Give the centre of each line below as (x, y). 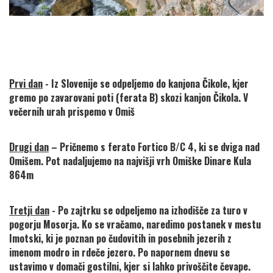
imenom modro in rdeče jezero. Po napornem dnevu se (119, 253)
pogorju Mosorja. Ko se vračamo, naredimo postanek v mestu (135, 225)
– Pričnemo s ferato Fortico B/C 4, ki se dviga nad (154, 147)
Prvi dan (26, 84)
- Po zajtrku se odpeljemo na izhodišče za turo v (148, 211)
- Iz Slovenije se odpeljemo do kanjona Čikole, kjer (146, 84)
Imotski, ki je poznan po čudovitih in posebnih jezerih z (120, 239)
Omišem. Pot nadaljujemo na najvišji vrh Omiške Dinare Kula (130, 161)
